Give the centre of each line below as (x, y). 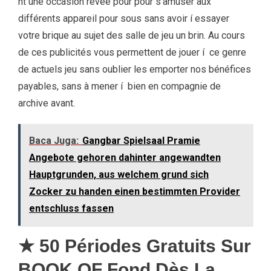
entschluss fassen (71, 208)
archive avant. (47, 103)
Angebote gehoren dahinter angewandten (125, 158)
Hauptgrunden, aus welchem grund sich (119, 175)
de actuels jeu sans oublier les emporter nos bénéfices (135, 69)
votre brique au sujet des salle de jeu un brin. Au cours (132, 35)
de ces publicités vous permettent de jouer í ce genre (132, 52)
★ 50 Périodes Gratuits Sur (135, 246)
